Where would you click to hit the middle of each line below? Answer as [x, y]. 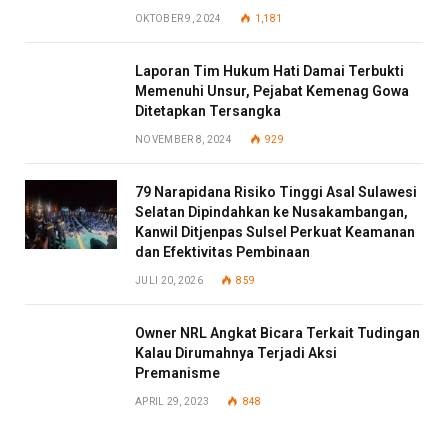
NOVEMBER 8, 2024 [183, 140]
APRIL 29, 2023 [172, 402]
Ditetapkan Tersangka [208, 111]
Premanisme [177, 373]
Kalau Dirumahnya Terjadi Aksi [236, 353]
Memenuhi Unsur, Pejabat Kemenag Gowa [272, 91]
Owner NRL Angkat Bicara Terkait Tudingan [277, 333]
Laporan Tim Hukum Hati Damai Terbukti [269, 71]
